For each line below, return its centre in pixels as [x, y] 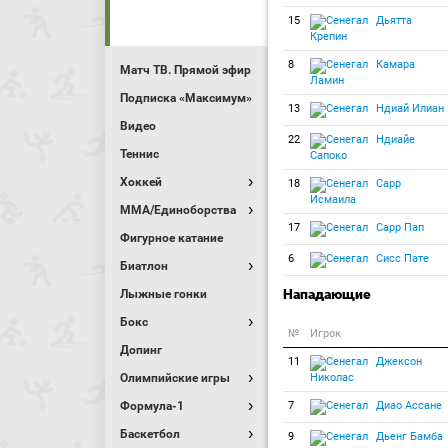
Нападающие [327, 294]
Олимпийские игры [175, 378]
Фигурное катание [171, 238]
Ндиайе [394, 139]
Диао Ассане [407, 405]
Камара [394, 64]
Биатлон [144, 266]
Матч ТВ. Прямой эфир [185, 70]
